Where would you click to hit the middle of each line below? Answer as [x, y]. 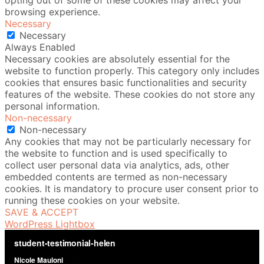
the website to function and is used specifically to [116, 153]
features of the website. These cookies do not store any [130, 94]
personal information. [52, 106]
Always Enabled [40, 47]
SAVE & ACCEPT [42, 212]
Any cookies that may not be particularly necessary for [128, 141]
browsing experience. [52, 12]
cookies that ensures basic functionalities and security [126, 82]
